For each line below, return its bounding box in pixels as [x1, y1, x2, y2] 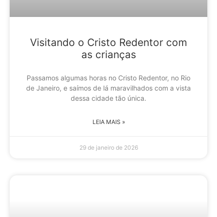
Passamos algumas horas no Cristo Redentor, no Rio [27, 73, 190, 82]
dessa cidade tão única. [71, 93, 146, 102]
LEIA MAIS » [92, 118, 125, 125]
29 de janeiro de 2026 [79, 143, 138, 151]
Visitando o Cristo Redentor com [30, 36, 187, 48]
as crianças [81, 48, 136, 61]
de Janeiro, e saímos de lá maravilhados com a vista [26, 83, 191, 92]
